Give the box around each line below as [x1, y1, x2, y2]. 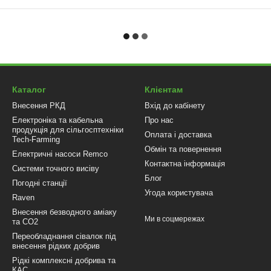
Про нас [145, 116, 174, 125]
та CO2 [12, 217, 38, 226]
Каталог [12, 85, 46, 94]
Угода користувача [145, 188, 213, 197]
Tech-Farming [12, 135, 60, 144]
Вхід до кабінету [145, 101, 205, 110]
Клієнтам [145, 85, 183, 94]
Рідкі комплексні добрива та [12, 256, 116, 265]
